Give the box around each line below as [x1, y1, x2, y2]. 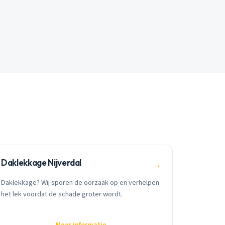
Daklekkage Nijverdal [1, 157, 82, 168]
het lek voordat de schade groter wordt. [1, 188, 123, 199]
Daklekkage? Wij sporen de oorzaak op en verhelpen [1, 177, 160, 188]
